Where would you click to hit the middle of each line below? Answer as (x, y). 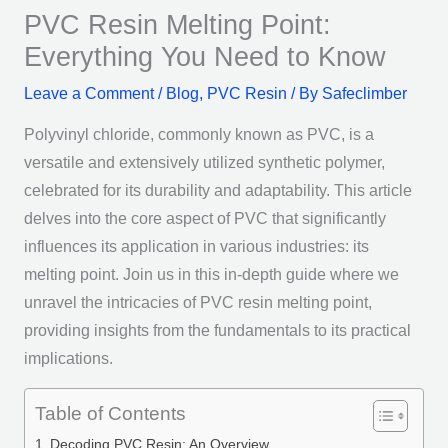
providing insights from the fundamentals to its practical (217, 330)
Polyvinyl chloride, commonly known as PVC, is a (198, 134)
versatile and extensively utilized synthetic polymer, (204, 162)
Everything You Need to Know (204, 57)
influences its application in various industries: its (196, 246)
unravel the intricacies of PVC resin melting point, (197, 302)
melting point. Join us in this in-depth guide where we (211, 274)
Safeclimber (364, 94)
